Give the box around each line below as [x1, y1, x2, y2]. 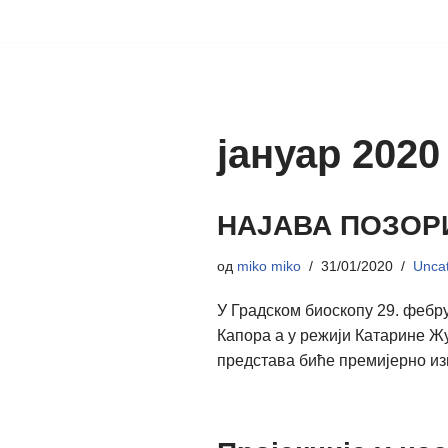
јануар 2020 [216, 132, 440, 176]
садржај [15, 96, 74, 113]
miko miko [236, 258, 301, 274]
